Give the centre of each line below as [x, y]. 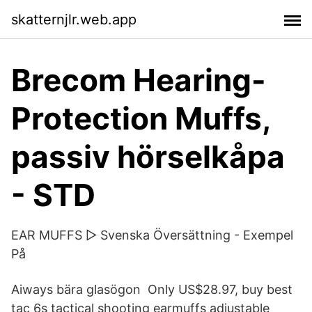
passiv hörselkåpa [148, 157]
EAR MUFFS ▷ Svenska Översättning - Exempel [152, 235]
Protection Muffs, [141, 118]
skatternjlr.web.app [74, 19]
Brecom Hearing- [139, 80]
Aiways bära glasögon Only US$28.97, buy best [152, 289]
